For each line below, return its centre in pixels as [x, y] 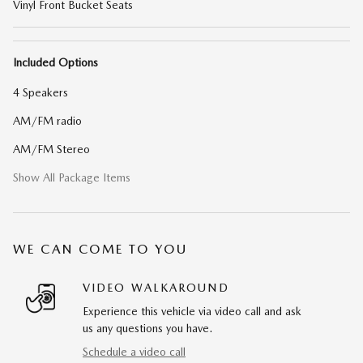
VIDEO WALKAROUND [156, 287]
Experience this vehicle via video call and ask [192, 311]
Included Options [56, 62]
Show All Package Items [72, 177]
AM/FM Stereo [51, 149]
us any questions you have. [147, 328]
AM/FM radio [47, 120]
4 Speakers [41, 92]
